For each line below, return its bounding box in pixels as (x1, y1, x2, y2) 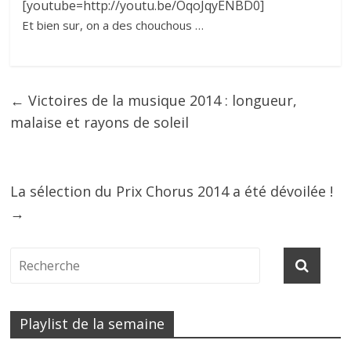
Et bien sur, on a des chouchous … (22, 16, 204, 33)
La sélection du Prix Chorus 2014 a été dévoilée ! (10, 181, 334, 201)
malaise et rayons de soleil (10, 112, 190, 132)
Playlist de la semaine (20, 313, 165, 333)
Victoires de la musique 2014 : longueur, (24, 90, 298, 110)
